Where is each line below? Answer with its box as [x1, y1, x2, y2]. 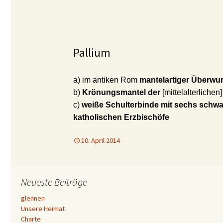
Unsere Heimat [21, 204, 65, 213]
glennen [21, 194, 45, 203]
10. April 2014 [81, 136, 120, 145]
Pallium [73, 45, 111, 60]
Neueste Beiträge [21, 176, 87, 188]
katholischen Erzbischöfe [73, 113, 169, 121]
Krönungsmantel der [82, 88, 162, 97]
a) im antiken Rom [73, 76, 139, 84]
